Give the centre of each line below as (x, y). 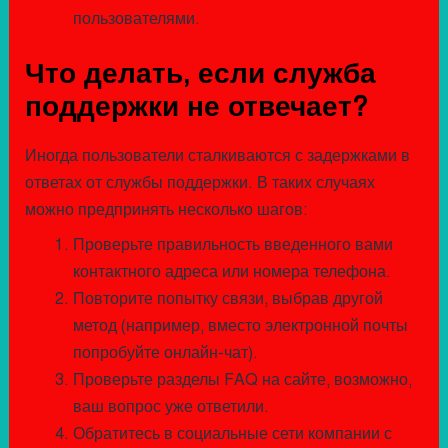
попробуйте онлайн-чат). (165, 353)
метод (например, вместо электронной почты (240, 326)
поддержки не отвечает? (195, 106)
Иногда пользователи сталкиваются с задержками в (217, 156)
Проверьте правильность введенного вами (232, 245)
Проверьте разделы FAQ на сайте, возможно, (242, 380)
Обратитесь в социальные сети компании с (232, 434)
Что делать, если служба (200, 73)
